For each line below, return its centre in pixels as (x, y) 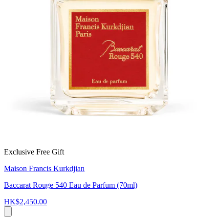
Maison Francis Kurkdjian (44, 169)
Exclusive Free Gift (34, 152)
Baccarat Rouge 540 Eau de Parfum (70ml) (71, 185)
